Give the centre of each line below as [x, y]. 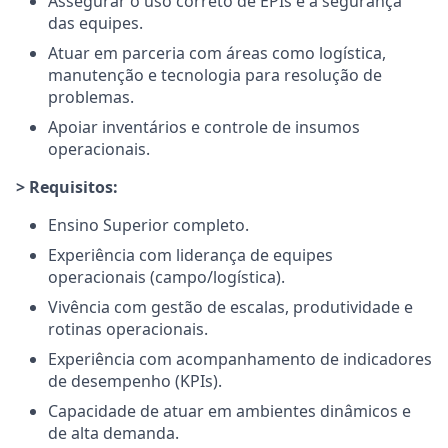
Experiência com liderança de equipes [190, 255]
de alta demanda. [113, 433]
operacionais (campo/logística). [166, 277]
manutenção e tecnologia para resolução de [215, 75]
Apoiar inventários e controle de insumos [204, 127]
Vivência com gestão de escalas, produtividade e [230, 307]
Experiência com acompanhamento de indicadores [240, 359]
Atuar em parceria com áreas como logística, [217, 53]
